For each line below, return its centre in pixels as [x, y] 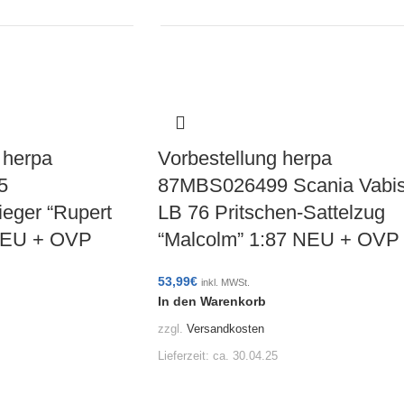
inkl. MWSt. [225, 282]
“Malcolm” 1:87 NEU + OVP [278, 239]
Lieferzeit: [185, 356]
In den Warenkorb [211, 301]
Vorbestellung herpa [244, 158]
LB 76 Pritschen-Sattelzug [271, 212]
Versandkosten [225, 329]
